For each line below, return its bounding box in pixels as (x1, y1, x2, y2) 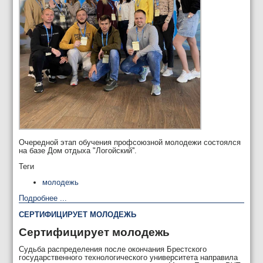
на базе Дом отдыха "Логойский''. (19, 146, 137, 156)
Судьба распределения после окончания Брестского (19, 245, 207, 254)
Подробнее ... (19, 193, 68, 203)
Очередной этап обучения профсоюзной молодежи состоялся (19, 138, 241, 147)
